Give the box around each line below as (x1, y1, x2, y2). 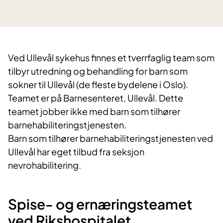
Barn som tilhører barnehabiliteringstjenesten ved (8, 132, 213, 144)
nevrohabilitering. (8, 159, 83, 171)
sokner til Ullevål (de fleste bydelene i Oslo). (8, 79, 188, 91)
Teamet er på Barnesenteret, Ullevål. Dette (8, 92, 183, 104)
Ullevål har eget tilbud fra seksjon (8, 146, 144, 158)
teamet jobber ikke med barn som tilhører (8, 106, 180, 117)
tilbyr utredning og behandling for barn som (8, 65, 188, 77)
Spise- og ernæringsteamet (8, 195, 192, 213)
